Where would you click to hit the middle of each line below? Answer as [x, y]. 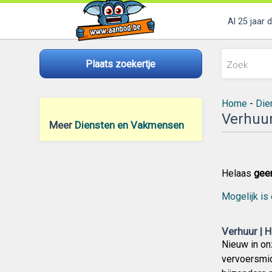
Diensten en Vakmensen [129, 125]
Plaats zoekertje [121, 64]
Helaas [237, 173]
